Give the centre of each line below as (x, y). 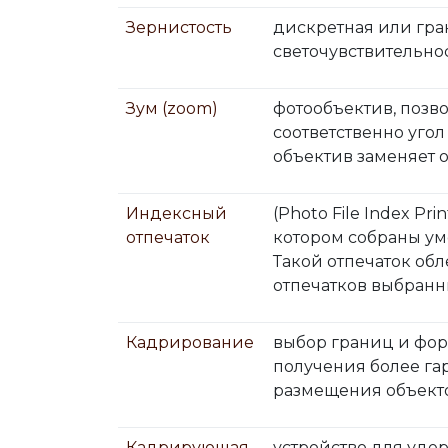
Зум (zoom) (172, 108)
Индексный (176, 213)
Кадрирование (190, 342)
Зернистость (179, 27)
